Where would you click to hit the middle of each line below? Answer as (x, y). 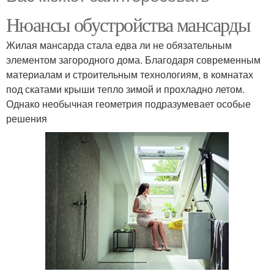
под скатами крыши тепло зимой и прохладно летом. (125, 89)
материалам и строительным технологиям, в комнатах (130, 74)
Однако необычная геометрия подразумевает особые (128, 104)
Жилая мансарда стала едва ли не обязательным (119, 45)
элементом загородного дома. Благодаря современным (133, 60)
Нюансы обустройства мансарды (128, 24)
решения (27, 118)
